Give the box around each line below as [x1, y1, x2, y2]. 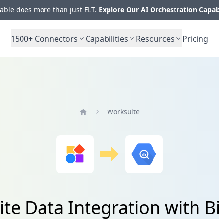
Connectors [33, 33, 78, 44]
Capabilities [86, 33, 128, 44]
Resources [136, 33, 175, 44]
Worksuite [107, 107, 140, 116]
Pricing [182, 33, 208, 44]
